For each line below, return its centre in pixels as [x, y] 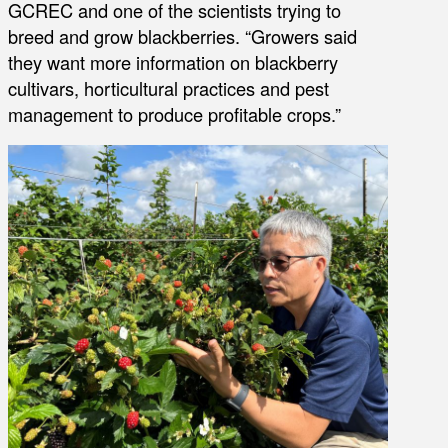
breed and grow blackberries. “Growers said [182, 35]
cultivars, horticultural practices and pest [168, 87]
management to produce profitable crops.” [174, 113]
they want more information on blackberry [173, 61]
